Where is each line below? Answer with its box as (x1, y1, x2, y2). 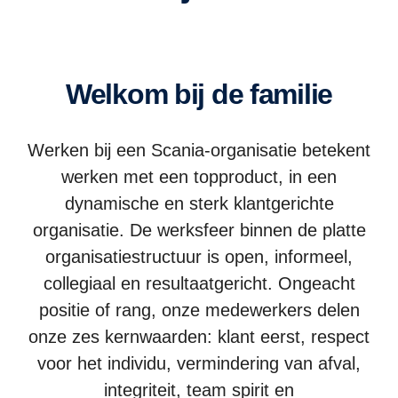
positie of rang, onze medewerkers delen (38, 299, 360, 320)
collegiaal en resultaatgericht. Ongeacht (43, 273, 355, 293)
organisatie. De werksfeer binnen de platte (32, 219, 366, 240)
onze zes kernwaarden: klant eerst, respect (28, 326, 370, 346)
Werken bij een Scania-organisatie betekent (28, 139, 370, 160)
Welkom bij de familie (90, 77, 333, 110)
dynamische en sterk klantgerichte (64, 193, 334, 213)
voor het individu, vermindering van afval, (37, 353, 361, 373)
